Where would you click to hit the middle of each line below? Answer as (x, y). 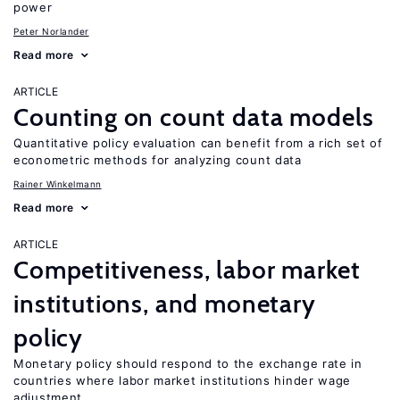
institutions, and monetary (165, 304)
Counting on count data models (194, 117)
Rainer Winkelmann (58, 184)
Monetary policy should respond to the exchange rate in (188, 363)
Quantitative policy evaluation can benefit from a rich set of (198, 143)
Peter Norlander (51, 31)
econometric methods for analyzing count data (158, 160)
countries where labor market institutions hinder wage (183, 380)
